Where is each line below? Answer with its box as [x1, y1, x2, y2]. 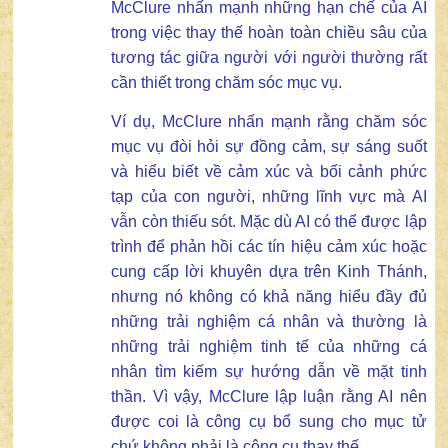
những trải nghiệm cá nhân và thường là [111, 312, 427, 330]
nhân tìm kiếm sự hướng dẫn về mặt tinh [111, 362, 427, 380]
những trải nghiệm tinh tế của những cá [111, 337, 427, 355]
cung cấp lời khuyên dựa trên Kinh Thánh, [111, 262, 427, 280]
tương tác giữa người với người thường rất [111, 48, 427, 66]
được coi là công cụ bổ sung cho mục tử [111, 412, 427, 430]
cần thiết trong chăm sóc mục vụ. [111, 73, 343, 91]
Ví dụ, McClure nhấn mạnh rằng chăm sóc [111, 112, 427, 130]
